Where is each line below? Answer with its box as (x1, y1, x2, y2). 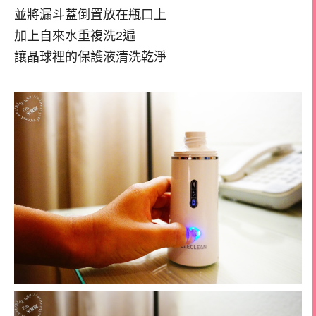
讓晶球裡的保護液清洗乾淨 (14, 49, 166, 64)
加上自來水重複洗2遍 (14, 28, 135, 43)
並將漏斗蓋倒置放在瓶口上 (14, 7, 166, 22)
